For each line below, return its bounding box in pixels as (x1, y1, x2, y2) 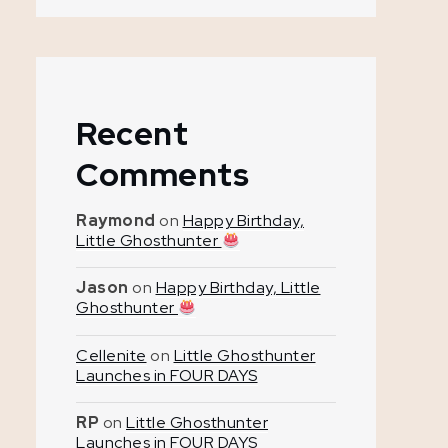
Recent (76, 112, 188, 155)
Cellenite (76, 344, 147, 366)
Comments (76, 153, 249, 196)
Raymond (76, 210, 156, 231)
